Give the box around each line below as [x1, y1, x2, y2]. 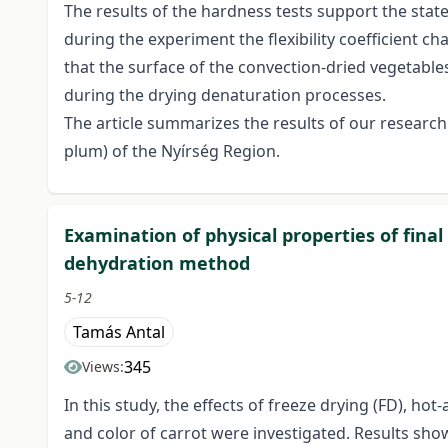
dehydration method [64, 251, 250, 276]
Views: [82, 357, 124, 377]
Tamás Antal [73, 321, 165, 344]
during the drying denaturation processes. [64, 84, 386, 107]
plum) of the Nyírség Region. [64, 140, 280, 163]
